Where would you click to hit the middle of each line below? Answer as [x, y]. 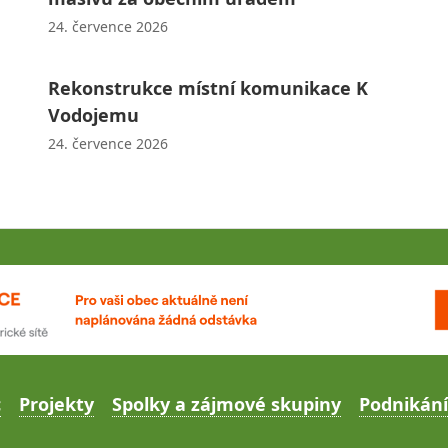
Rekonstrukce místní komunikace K [207, 87]
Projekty [56, 403]
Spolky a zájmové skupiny [226, 403]
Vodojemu [93, 114]
